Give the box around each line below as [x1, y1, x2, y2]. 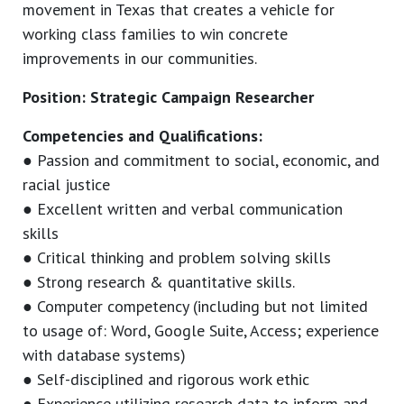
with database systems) [23, 344, 186, 366]
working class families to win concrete [23, 23, 288, 45]
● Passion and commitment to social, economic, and [23, 150, 380, 171]
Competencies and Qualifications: [23, 125, 262, 147]
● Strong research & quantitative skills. [23, 271, 295, 293]
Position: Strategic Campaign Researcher [23, 87, 314, 108]
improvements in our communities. [23, 48, 257, 69]
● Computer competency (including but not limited [23, 296, 368, 317]
